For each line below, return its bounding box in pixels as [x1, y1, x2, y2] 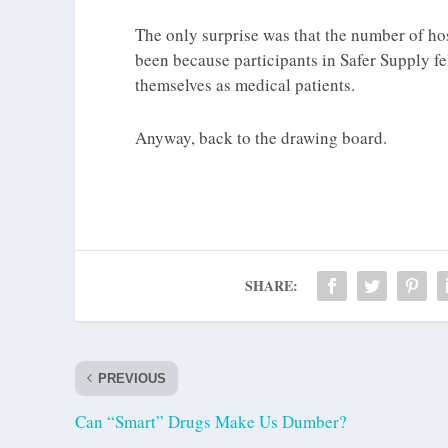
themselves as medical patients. [135, 73, 355, 97]
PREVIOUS [98, 370, 166, 386]
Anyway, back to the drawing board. [135, 125, 387, 149]
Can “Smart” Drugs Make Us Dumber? [75, 409, 347, 433]
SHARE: [245, 274, 299, 296]
